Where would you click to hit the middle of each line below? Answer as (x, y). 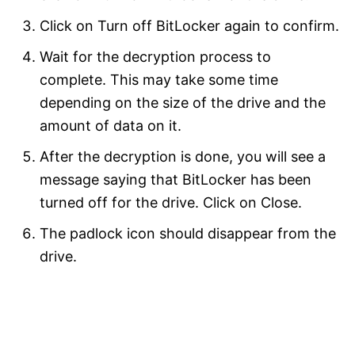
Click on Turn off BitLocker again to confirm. (189, 25)
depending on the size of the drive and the (183, 102)
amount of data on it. (111, 125)
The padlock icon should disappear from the (188, 233)
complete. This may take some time (159, 79)
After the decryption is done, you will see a (183, 156)
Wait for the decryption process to (155, 56)
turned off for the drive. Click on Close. (171, 202)
